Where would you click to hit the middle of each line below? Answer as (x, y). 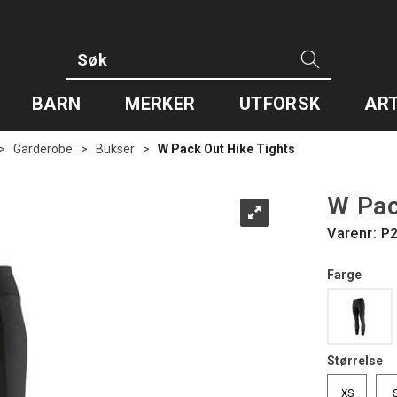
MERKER (160, 104)
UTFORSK (280, 104)
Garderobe (43, 149)
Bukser (115, 149)
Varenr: (354, 234)
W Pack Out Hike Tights (226, 149)
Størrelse (355, 361)
